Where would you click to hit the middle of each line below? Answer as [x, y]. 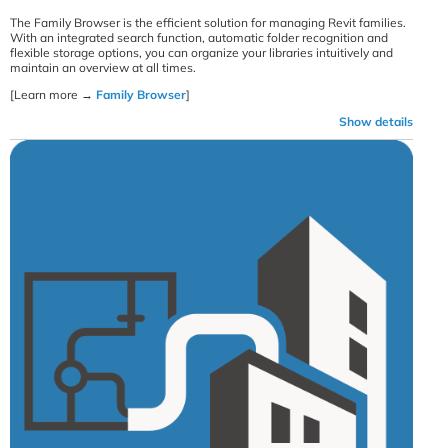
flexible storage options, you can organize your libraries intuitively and [201, 52]
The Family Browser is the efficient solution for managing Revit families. [208, 22]
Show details [376, 121]
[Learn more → [53, 94]
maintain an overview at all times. [103, 67]
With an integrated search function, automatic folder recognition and [199, 37]
